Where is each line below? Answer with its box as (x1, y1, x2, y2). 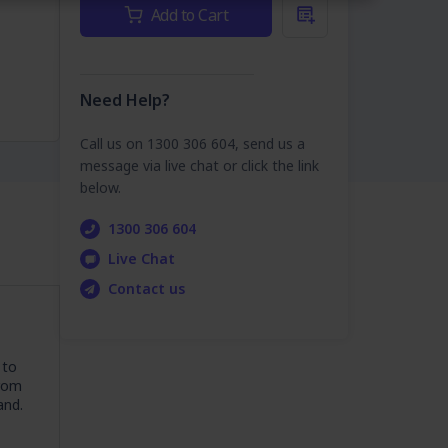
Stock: (80, 13, 123, 35)
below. (80, 177, 121, 197)
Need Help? (80, 88, 170, 111)
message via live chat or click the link (80, 155, 319, 175)
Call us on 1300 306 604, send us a (80, 133, 305, 153)
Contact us (108, 278, 185, 298)
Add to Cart (150, 3, 229, 26)
